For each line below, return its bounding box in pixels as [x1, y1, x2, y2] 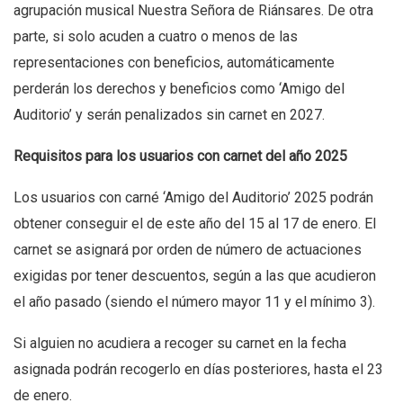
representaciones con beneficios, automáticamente [13, 53, 335, 71]
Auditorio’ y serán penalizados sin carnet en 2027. [13, 105, 328, 123]
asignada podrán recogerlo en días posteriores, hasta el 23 [13, 360, 383, 378]
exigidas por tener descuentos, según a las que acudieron [13, 266, 376, 284]
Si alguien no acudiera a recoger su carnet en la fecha [13, 334, 346, 352]
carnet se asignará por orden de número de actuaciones [13, 240, 362, 258]
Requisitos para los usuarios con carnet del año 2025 [13, 147, 347, 165]
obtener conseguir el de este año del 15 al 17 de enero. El [13, 214, 376, 232]
